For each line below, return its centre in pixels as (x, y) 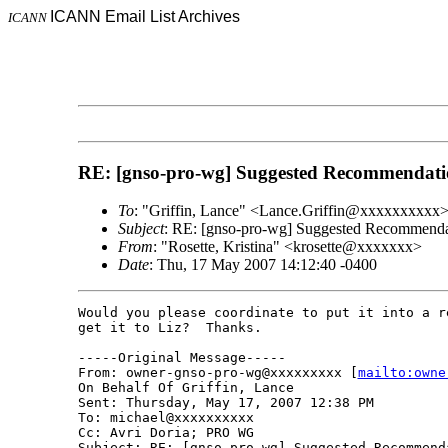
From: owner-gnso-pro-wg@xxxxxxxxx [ (217, 373)
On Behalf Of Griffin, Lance (185, 388)
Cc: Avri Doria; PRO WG (165, 433)
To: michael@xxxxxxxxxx (165, 418)
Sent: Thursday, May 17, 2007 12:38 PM (225, 403)
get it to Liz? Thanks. (177, 328)
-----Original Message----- (181, 358)
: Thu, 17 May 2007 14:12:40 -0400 (262, 265)
